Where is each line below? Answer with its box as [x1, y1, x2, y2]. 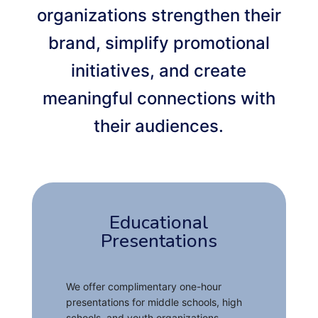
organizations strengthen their [36, 5, 281, 26]
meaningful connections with [42, 88, 275, 109]
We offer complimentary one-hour [65, 280, 221, 292]
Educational [109, 210, 209, 235]
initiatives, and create [71, 60, 247, 81]
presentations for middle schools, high [65, 296, 242, 308]
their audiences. [94, 116, 224, 136]
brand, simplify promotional [48, 33, 270, 53]
